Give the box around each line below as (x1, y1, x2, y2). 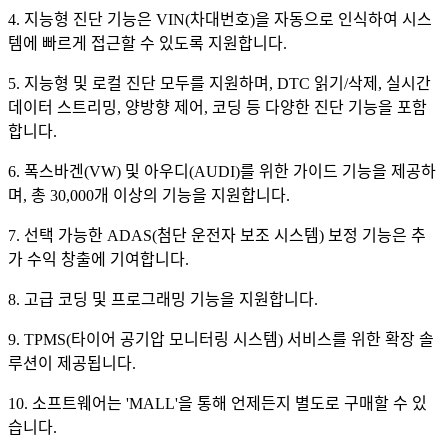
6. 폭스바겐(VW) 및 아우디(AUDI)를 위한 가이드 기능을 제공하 (8, 162, 436, 180)
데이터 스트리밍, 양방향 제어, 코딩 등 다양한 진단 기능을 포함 (8, 98, 427, 116)
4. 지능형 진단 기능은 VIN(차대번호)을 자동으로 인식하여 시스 (8, 10, 432, 28)
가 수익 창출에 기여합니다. (8, 250, 197, 268)
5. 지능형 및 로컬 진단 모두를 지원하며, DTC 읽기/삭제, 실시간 (8, 74, 431, 92)
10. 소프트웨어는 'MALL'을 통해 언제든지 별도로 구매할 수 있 (8, 394, 427, 412)
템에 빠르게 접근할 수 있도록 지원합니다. (8, 34, 295, 52)
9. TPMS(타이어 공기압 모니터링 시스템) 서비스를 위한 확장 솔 (8, 330, 434, 348)
